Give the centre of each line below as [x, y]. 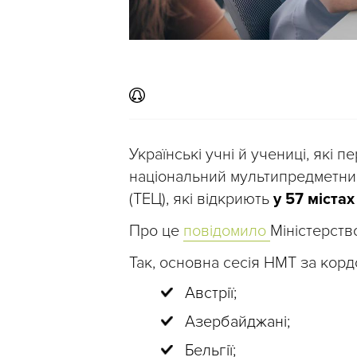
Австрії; [211, 293]
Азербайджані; [237, 322]
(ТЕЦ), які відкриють [201, 199]
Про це [156, 231]
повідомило [227, 231]
